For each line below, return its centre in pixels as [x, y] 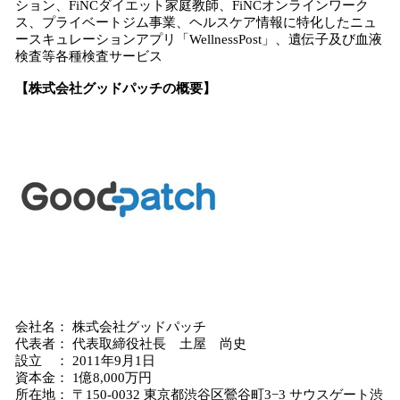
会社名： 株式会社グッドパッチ [111, 327]
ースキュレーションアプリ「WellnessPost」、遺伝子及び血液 [199, 39]
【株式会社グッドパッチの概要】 [116, 88]
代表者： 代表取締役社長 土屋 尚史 [131, 344]
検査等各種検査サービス [89, 56]
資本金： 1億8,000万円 [83, 378]
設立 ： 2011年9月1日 [85, 361]
